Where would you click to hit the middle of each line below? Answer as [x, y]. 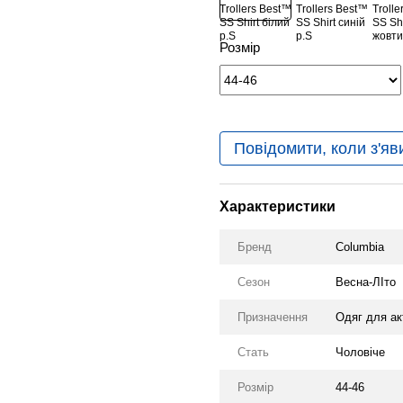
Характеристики [278, 206]
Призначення [273, 317]
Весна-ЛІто [366, 282]
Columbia [360, 247]
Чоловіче [360, 352]
